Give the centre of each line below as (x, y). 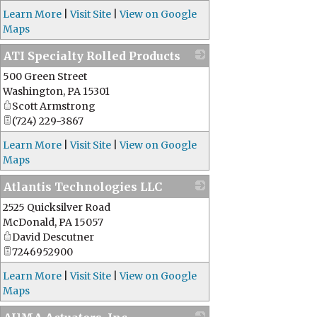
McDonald (29, 222)
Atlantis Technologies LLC (83, 187)
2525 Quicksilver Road (57, 207)
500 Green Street (45, 76)
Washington (33, 91)
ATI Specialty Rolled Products (92, 56)
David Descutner (53, 237)
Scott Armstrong (54, 106)
